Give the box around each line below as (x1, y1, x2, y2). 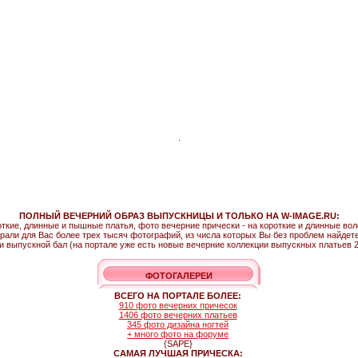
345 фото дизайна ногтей (127, 320, 229, 329)
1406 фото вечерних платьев (118, 310, 237, 320)
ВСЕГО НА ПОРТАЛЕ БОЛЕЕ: (114, 291, 241, 300)
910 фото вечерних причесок (118, 300, 237, 310)
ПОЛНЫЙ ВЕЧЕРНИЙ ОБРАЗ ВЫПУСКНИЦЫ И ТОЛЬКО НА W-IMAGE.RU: (18, 211, 340, 221)
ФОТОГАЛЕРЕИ (145, 271, 213, 280)
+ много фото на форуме (127, 329, 229, 339)
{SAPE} (163, 339, 193, 348)
